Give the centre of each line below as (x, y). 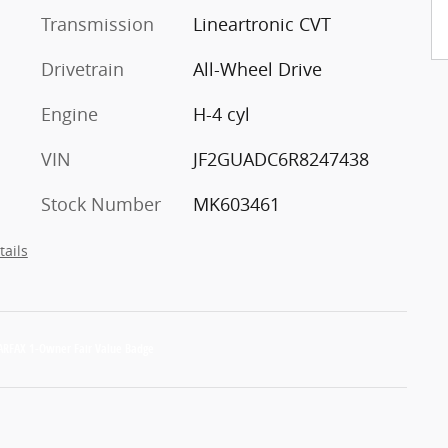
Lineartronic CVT (261, 23)
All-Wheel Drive (257, 68)
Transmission (97, 23)
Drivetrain (82, 68)
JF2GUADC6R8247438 (280, 158)
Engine (69, 113)
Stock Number (101, 203)
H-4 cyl (221, 113)
